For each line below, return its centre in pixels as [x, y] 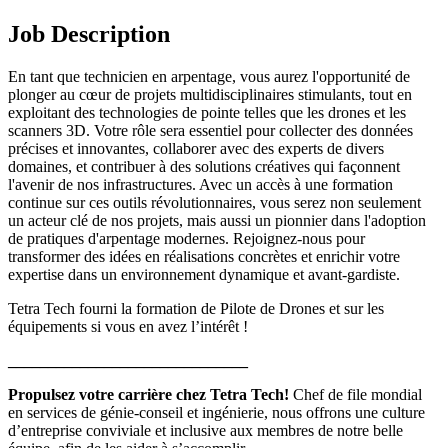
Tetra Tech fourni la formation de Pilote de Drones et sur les [196, 308]
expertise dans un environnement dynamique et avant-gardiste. [204, 274]
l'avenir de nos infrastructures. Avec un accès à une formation [200, 184]
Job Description [89, 33]
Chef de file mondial [355, 394]
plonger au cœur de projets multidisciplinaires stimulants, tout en [210, 94]
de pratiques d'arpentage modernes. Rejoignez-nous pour [186, 238]
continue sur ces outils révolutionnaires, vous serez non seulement [214, 202]
